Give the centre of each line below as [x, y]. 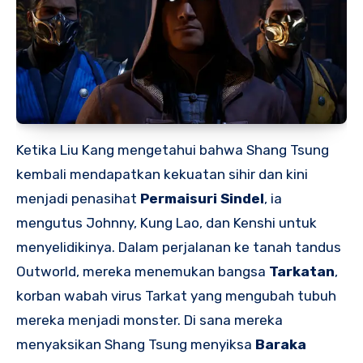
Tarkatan [302, 272]
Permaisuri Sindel [202, 199]
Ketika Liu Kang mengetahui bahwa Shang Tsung [173, 150]
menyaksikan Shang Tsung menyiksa [136, 345]
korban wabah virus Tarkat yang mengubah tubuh [176, 296]
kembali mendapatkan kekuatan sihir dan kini [162, 175]
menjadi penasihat [78, 199]
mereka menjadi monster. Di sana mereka [149, 320]
